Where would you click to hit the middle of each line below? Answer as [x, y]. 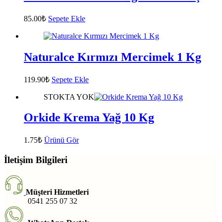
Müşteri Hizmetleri [57, 192]
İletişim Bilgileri [36, 160]
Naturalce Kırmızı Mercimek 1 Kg [112, 57]
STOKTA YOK [69, 97]
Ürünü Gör [61, 140]
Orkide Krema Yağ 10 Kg [89, 118]
